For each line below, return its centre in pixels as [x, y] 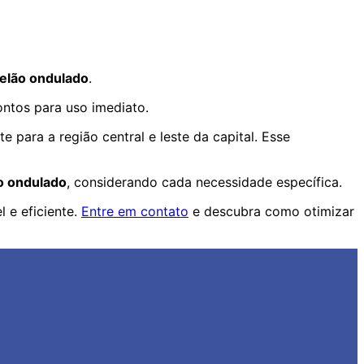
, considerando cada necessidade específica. [204, 182]
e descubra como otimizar [271, 212]
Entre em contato [135, 212]
